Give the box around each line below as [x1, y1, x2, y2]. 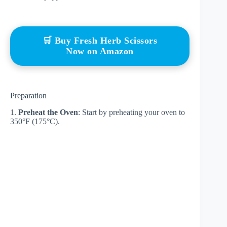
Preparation [10, 91, 47, 100]
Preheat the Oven [18, 107, 78, 117]
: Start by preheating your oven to [78, 107, 185, 117]
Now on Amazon [66, 46, 134, 57]
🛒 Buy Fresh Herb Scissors [42, 35, 158, 46]
